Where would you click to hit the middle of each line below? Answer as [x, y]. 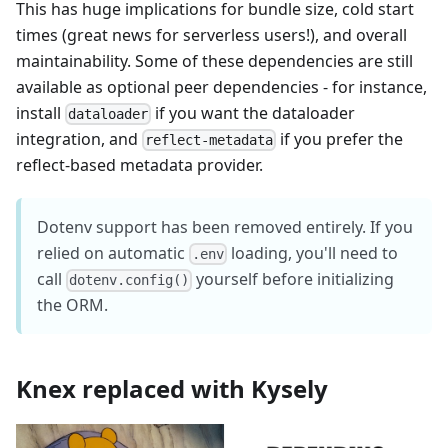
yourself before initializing [293, 279]
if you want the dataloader [253, 112]
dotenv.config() [129, 280]
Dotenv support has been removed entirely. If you [225, 227]
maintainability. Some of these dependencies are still [214, 60]
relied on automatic [113, 253]
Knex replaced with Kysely [172, 389]
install [40, 112]
